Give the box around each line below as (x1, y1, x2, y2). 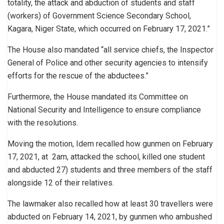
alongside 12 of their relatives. (7, 177, 114, 187)
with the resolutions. (7, 117, 78, 127)
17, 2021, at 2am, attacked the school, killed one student (7, 151, 205, 161)
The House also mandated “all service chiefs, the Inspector (7, 44, 213, 54)
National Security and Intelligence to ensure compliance (7, 104, 201, 114)
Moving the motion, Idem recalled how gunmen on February (7, 138, 213, 148)
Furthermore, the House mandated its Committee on (7, 91, 188, 101)
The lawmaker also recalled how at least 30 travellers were (7, 198, 213, 208)
